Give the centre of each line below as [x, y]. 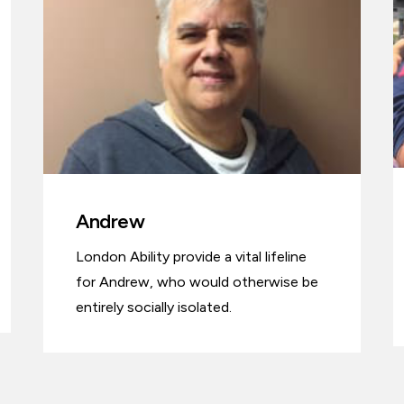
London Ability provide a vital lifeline [191, 257]
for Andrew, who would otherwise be [197, 282]
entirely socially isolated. [154, 308]
